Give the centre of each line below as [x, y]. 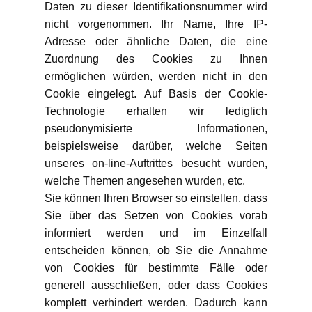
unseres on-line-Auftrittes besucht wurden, [156, 163]
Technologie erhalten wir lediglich [156, 111]
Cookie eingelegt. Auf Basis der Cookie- [156, 94]
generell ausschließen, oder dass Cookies [156, 285]
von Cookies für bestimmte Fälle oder [156, 268]
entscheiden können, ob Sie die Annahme [156, 250]
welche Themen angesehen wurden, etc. [145, 181]
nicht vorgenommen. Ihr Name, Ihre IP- [156, 24]
